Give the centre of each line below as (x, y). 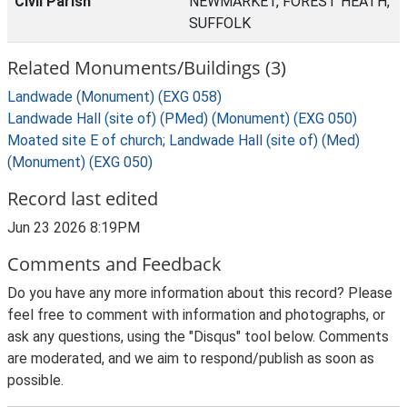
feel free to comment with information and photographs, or (196, 315)
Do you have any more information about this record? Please (200, 293)
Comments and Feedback (114, 264)
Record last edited (83, 199)
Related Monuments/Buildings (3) (147, 68)
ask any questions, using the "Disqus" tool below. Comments (198, 337)
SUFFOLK (220, 23)
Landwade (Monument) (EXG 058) (114, 97)
